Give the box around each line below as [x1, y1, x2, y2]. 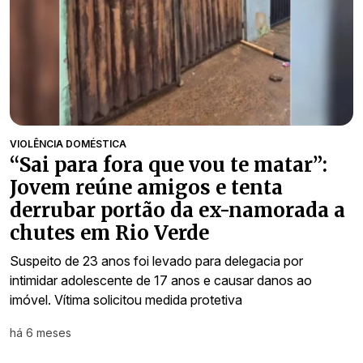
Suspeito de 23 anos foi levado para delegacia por [10, 252, 303, 269]
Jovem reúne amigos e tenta [10, 174, 283, 200]
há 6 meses [10, 325, 71, 340]
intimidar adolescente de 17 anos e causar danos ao [10, 271, 312, 288]
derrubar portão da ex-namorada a [10, 197, 345, 223]
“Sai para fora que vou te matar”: [10, 152, 327, 177]
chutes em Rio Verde [10, 220, 209, 246]
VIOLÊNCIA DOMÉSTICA [10, 137, 126, 150]
